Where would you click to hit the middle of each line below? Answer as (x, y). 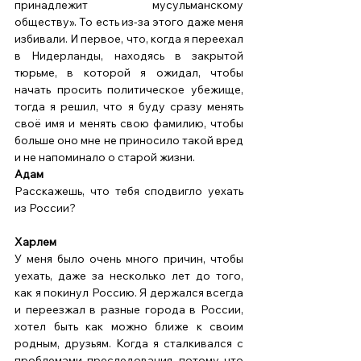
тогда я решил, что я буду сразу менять (129, 107)
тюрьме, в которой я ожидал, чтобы (129, 73)
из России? (46, 208)
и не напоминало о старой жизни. (106, 158)
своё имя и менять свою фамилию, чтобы (129, 124)
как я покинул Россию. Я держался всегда (129, 293)
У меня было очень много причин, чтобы (129, 259)
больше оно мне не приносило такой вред (129, 141)
